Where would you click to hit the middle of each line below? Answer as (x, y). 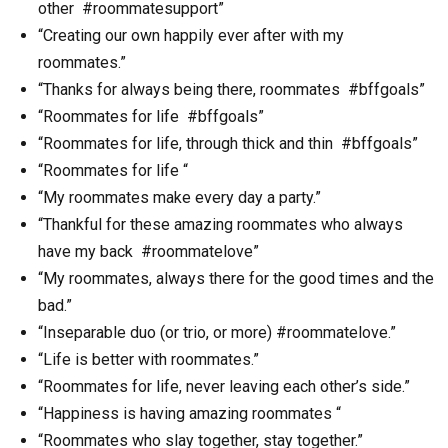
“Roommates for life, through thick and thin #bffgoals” (228, 144)
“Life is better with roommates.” (148, 360)
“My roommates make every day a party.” (179, 198)
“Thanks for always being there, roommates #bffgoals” (231, 90)
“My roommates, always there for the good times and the (236, 279)
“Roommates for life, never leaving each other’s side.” (224, 387)
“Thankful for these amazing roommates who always (220, 225)
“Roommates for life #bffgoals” (151, 117)
